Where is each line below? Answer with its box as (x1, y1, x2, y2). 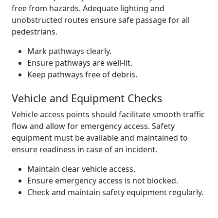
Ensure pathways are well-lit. (27, 57, 132, 68)
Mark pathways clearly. (27, 46, 111, 56)
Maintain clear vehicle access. (27, 163, 135, 174)
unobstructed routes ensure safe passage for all (12, 15, 190, 25)
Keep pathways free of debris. (27, 69, 137, 80)
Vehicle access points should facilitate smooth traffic (12, 109, 205, 120)
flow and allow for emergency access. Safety (12, 121, 175, 131)
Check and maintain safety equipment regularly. (27, 187, 203, 198)
